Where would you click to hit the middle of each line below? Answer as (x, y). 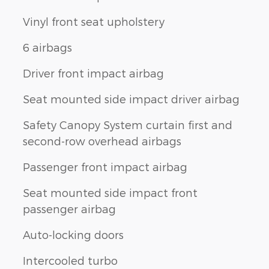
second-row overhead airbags (102, 141)
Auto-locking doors (73, 234)
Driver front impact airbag (93, 73)
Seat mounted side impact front (110, 192)
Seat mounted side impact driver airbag (131, 98)
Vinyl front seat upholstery (94, 21)
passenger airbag (69, 208)
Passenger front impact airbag (105, 166)
